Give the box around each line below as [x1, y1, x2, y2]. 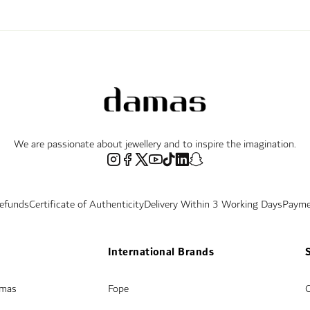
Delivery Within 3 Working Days [143, 196, 282, 214]
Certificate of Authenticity [28, 196, 144, 214]
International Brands [107, 243, 215, 262]
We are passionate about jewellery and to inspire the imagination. [14, 136, 296, 154]
